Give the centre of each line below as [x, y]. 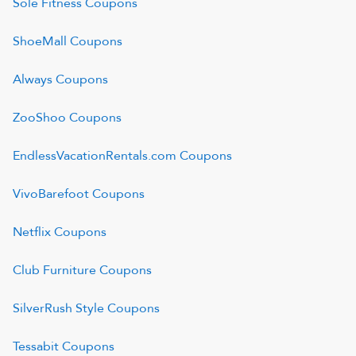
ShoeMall [40, 41]
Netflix [32, 232]
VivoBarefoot [51, 194]
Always [33, 79]
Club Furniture [54, 270]
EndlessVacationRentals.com [95, 156]
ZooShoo [39, 118]
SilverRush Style [58, 308]
